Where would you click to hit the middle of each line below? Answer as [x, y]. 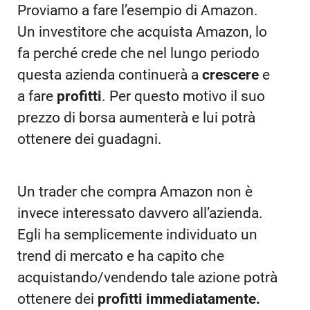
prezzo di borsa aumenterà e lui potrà [136, 118]
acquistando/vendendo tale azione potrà [147, 277]
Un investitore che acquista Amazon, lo [142, 32]
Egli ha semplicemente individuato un [137, 234]
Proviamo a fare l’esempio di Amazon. [138, 11]
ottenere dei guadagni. [90, 139]
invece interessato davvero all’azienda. [140, 213]
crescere [232, 75]
